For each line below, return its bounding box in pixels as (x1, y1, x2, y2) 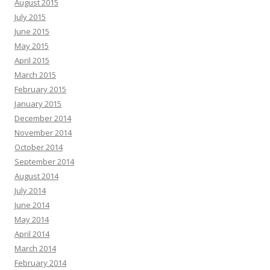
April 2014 (14, 228, 49, 239)
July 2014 (14, 184, 46, 196)
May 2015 (14, 40, 49, 51)
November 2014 (14, 127, 72, 138)
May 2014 (14, 213, 49, 225)
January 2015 (14, 98, 61, 109)
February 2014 (14, 257, 66, 268)
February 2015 (14, 83, 66, 95)
